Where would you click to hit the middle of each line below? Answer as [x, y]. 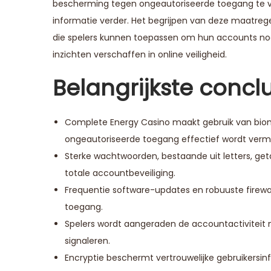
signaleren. [87, 240]
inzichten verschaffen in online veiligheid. [140, 54]
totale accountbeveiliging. [120, 173]
